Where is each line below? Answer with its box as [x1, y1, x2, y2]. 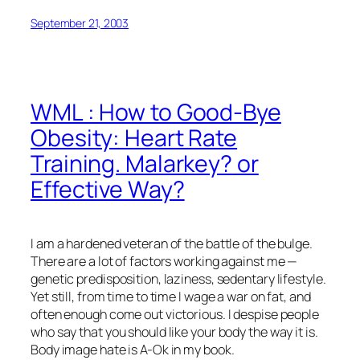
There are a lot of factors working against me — [31, 252, 298, 271]
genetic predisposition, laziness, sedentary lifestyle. [31, 270, 326, 288]
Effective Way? [31, 174, 185, 206]
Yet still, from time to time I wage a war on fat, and [31, 288, 311, 306]
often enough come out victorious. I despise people [31, 305, 319, 324]
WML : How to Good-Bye [31, 96, 281, 129]
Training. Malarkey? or [31, 148, 259, 180]
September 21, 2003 [31, 14, 129, 31]
